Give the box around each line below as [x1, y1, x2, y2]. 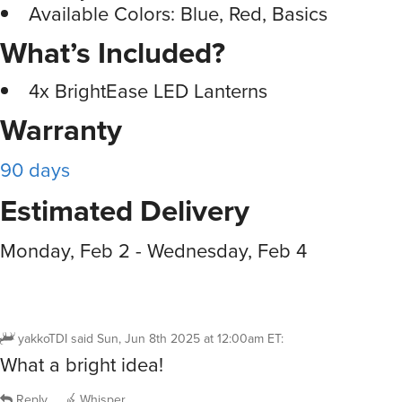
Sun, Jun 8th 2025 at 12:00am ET [97, 329, 281, 349]
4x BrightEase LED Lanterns [29, 76, 267, 107]
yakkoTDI [18, 329, 67, 349]
